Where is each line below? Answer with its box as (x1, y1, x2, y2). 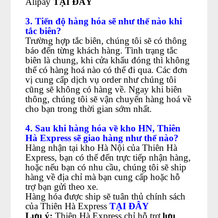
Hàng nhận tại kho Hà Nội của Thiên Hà (25, 143, 178, 153)
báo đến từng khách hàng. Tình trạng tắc (25, 45, 178, 55)
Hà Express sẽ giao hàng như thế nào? (25, 133, 179, 143)
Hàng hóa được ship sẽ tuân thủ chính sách (25, 191, 186, 201)
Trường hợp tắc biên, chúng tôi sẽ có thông (25, 36, 187, 46)
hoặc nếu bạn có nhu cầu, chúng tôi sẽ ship (25, 162, 187, 172)
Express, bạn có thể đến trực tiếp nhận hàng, (25, 152, 191, 163)
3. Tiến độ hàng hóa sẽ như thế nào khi (25, 16, 182, 26)
